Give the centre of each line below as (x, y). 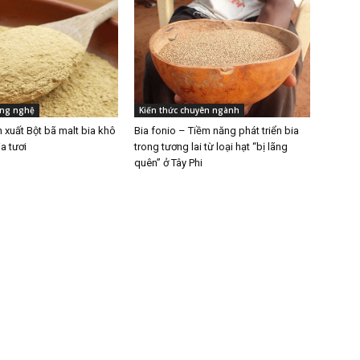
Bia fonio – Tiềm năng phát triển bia (217, 131)
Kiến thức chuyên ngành (190, 110)
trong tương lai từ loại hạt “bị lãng (211, 147)
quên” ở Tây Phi (169, 163)
